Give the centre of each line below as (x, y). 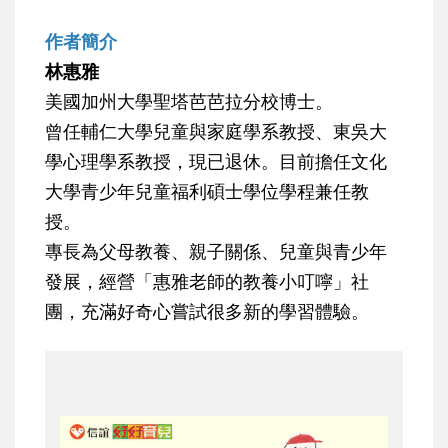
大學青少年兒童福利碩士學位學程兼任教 (207, 191)
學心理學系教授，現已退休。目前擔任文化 (216, 161)
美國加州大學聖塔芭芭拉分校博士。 (189, 101)
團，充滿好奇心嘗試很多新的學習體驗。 (207, 311)
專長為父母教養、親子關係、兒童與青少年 (216, 251)
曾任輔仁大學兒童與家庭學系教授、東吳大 (216, 131)
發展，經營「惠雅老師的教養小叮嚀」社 (207, 281)
